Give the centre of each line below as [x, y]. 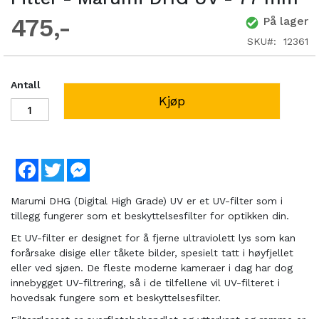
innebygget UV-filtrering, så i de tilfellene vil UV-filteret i [145, 283]
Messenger [115, 165]
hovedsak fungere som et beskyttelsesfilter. [116, 298]
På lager [286, 21]
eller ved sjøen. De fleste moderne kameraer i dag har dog [152, 268]
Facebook [62, 165]
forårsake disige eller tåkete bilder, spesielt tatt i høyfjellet [152, 253]
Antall [26, 85]
